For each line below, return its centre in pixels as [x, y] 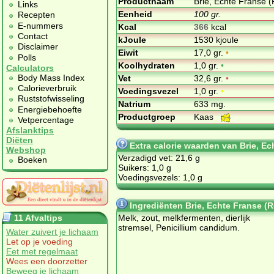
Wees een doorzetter [47, 261]
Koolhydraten [146, 65]
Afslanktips [30, 131]
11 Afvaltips [38, 217]
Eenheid [135, 14]
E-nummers [40, 25]
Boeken [32, 160]
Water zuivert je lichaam [52, 231]
